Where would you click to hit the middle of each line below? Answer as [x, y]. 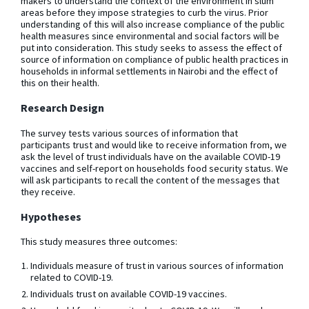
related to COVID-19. [73, 278]
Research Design [62, 108]
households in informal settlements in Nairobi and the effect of [149, 71]
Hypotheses [51, 216]
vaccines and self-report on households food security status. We [154, 168]
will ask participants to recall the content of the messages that [150, 180]
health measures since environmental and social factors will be [150, 36]
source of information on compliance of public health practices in [154, 60]
